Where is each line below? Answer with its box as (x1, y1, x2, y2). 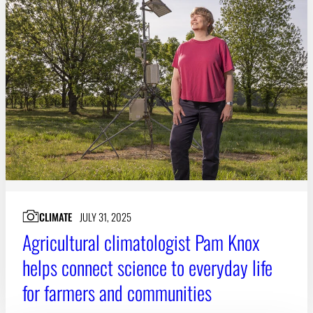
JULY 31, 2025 (79, 209, 131, 225)
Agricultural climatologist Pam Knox (22, 228, 260, 257)
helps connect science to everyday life (22, 253, 272, 282)
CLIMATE (39, 209, 72, 225)
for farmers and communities (22, 278, 212, 307)
